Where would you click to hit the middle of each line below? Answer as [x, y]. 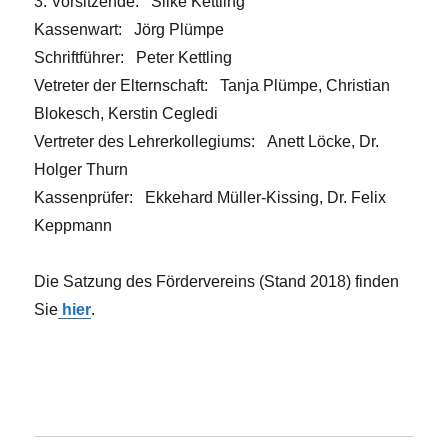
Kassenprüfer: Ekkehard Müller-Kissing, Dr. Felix [210, 197]
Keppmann [73, 225]
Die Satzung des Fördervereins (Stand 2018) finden [217, 281]
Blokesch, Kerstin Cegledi [126, 113]
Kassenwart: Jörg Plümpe [129, 29]
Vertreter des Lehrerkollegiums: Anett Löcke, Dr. [207, 141]
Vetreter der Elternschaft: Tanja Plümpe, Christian [212, 85]
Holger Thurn [81, 169]
